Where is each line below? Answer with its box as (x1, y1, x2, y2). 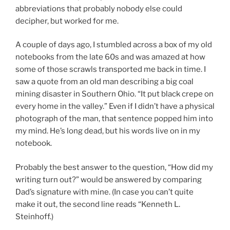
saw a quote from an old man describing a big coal (15, 77, 194, 87)
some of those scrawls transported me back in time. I (15, 65, 206, 74)
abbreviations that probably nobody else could (15, 4, 182, 13)
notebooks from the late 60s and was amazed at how (15, 52, 205, 62)
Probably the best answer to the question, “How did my (15, 162, 213, 172)
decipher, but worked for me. (15, 16, 119, 26)
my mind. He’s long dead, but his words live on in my (15, 126, 200, 136)
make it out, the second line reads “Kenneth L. (15, 199, 180, 209)
